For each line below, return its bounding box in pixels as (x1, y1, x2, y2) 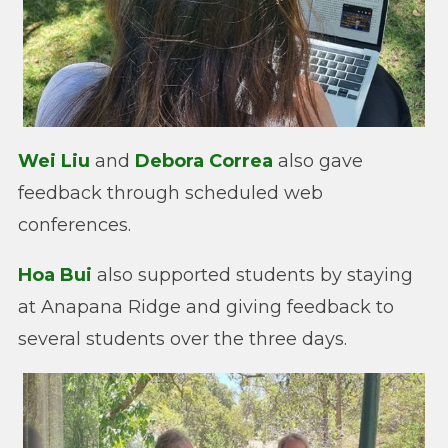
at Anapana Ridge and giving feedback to (18, 296, 394, 318)
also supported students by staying (92, 264, 413, 286)
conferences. (18, 214, 131, 236)
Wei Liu (18, 150, 90, 172)
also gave (273, 150, 363, 172)
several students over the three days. (18, 328, 347, 350)
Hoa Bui (18, 264, 92, 286)
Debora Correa (135, 150, 273, 172)
